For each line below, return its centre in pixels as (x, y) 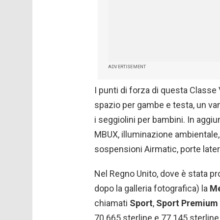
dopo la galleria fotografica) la (152, 189)
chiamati (112, 203)
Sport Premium (187, 203)
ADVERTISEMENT (127, 67)
